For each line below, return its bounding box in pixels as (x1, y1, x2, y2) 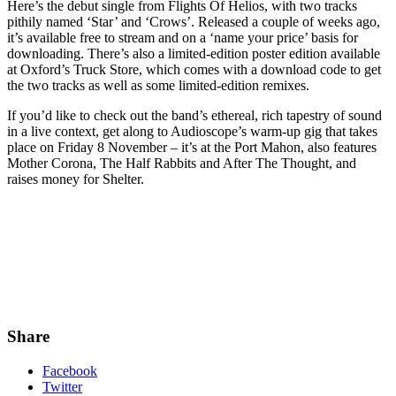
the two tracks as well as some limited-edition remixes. (7, 77, 309, 93)
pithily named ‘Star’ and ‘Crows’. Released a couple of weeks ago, (7, 13, 380, 29)
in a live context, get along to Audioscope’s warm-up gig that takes (7, 123, 377, 139)
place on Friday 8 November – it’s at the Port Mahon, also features (7, 139, 377, 155)
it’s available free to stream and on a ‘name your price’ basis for (7, 29, 358, 45)
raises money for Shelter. (7, 171, 144, 187)
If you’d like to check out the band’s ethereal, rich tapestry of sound (7, 107, 382, 123)
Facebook (42, 362, 97, 378)
